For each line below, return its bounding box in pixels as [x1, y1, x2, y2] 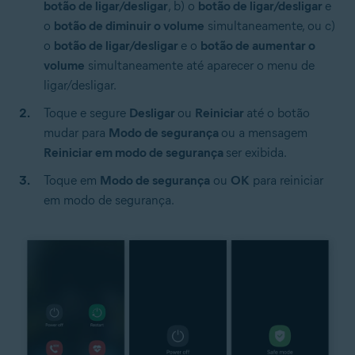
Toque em [44, 173, 100, 189]
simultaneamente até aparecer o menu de [85, 58, 315, 74]
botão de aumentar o [200, 38, 315, 54]
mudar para [44, 125, 109, 141]
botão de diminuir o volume [54, 18, 204, 34]
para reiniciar [250, 173, 323, 189]
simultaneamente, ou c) [204, 18, 335, 34]
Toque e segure [44, 105, 129, 121]
